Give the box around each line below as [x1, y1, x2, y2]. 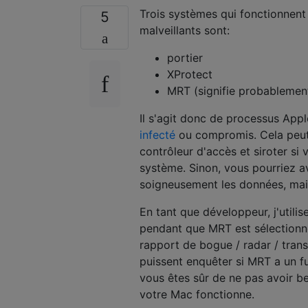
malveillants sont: [140, 23, 230, 38]
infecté [140, 128, 175, 142]
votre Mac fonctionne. [140, 287, 254, 302]
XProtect [167, 67, 212, 82]
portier [167, 51, 203, 65]
